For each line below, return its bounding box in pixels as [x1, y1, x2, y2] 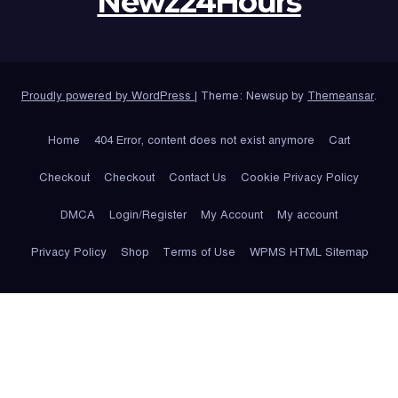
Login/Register [109, 207, 187, 222]
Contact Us [169, 170, 227, 185]
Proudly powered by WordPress [21, 88, 195, 103]
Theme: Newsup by [201, 88, 307, 103]
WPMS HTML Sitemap [249, 244, 368, 259]
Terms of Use [162, 244, 235, 259]
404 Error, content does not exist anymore [94, 132, 314, 147]
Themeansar [307, 88, 374, 103]
